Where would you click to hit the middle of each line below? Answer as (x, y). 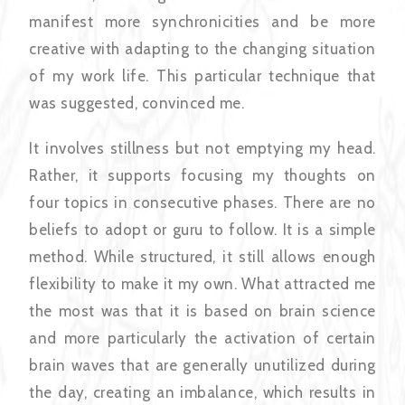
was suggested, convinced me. (137, 104)
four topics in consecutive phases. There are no (202, 203)
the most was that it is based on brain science (202, 311)
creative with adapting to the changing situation (202, 49)
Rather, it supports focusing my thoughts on (202, 176)
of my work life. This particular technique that (202, 76)
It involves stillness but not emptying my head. (202, 149)
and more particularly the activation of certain (202, 339)
